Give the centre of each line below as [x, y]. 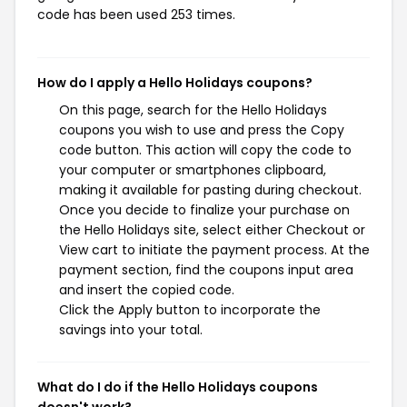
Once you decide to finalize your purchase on [204, 210]
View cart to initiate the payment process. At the [214, 250]
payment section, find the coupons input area [206, 270]
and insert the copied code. [147, 290]
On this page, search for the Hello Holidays [193, 110]
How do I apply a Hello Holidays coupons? [175, 83]
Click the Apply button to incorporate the [190, 310]
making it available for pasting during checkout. [210, 190]
